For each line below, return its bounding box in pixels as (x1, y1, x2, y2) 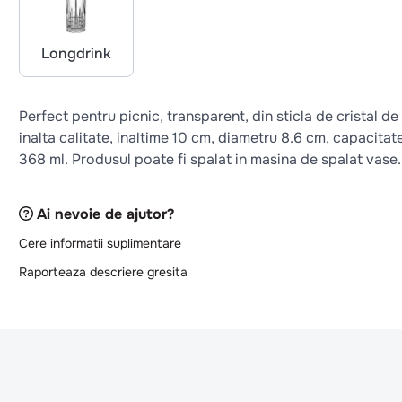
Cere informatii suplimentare (18, 234, 181, 251)
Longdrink (40, 44, 111, 63)
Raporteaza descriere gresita (18, 263, 188, 280)
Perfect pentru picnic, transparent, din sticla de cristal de (18, 107, 398, 126)
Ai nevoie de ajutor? (36, 204, 174, 223)
